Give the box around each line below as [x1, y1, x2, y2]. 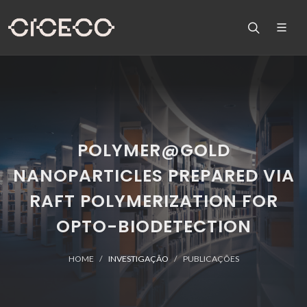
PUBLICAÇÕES [182, 254, 239, 264]
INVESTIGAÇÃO [108, 254, 169, 264]
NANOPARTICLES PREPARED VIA [12, 164, 295, 188]
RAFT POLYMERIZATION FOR [29, 189, 278, 213]
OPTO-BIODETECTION [56, 214, 251, 238]
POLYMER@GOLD [77, 138, 230, 162]
